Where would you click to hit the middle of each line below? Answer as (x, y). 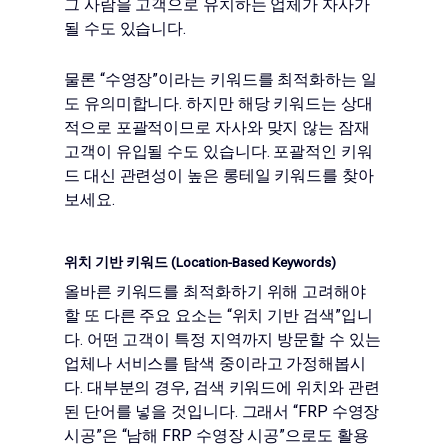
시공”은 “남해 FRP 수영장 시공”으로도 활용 (216, 435)
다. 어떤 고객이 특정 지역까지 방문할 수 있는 (222, 339)
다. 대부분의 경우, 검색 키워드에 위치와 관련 (222, 387)
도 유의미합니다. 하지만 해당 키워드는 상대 (218, 103)
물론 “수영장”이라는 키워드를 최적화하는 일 (220, 79)
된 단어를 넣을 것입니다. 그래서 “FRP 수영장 (222, 411)
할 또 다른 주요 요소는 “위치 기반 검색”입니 (218, 315)
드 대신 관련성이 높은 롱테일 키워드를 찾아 (219, 175)
